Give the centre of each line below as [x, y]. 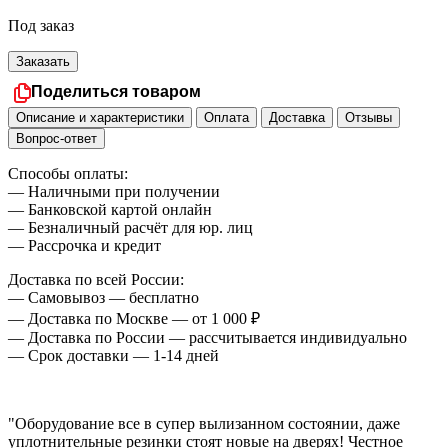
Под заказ [41, 26]
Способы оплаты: [68, 174]
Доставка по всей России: [96, 280]
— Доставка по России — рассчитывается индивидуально [207, 338]
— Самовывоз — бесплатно [103, 298]
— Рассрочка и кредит [84, 246]
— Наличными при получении [114, 192]
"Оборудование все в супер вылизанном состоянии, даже [204, 424]
